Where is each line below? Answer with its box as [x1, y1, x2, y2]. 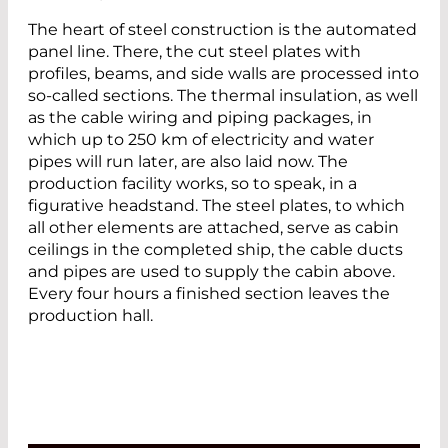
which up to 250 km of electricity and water [28, 129, 374, 149]
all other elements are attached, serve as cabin [28, 217, 399, 237]
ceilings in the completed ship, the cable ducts [28, 239, 403, 259]
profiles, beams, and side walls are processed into [28, 63, 419, 83]
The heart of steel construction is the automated [28, 19, 417, 39]
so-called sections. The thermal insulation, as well [28, 85, 418, 105]
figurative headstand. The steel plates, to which [28, 195, 405, 215]
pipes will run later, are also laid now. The [28, 151, 348, 171]
